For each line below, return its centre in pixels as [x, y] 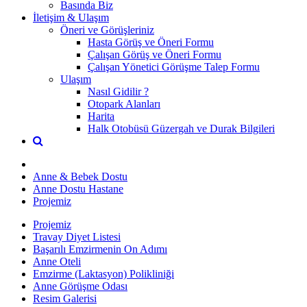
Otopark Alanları [124, 103]
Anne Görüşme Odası [80, 286]
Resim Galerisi [65, 298]
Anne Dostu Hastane [78, 188]
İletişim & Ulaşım [71, 17]
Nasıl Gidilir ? [118, 91]
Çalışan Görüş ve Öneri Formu [155, 54]
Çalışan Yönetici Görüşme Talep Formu [174, 66]
